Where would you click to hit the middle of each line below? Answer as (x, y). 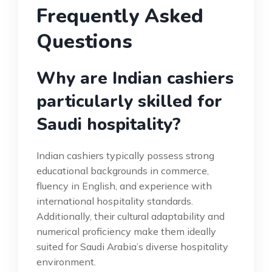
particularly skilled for (129, 101)
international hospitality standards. (115, 201)
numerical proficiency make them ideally (126, 231)
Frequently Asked (120, 16)
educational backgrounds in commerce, (123, 170)
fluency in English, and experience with (124, 185)
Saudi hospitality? (109, 124)
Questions (84, 41)
